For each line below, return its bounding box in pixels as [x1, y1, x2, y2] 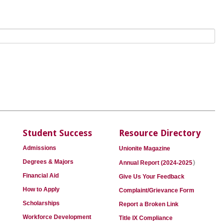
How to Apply [23, 186, 60, 193]
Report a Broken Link [119, 201, 179, 208]
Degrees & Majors [23, 158, 74, 165]
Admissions [23, 145, 56, 151]
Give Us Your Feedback [119, 173, 184, 180]
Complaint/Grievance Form [119, 187, 194, 194]
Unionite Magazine [119, 145, 170, 152]
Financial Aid [23, 172, 59, 179]
